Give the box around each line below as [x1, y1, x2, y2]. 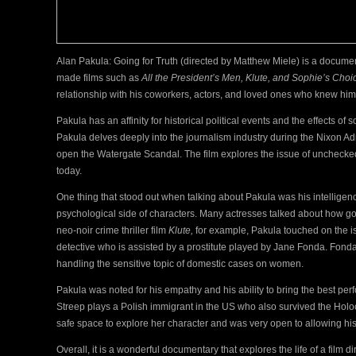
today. [56, 164, 84, 176]
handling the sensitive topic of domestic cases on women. [56, 257, 304, 269]
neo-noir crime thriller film [56, 224, 168, 236]
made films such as [56, 72, 141, 83]
